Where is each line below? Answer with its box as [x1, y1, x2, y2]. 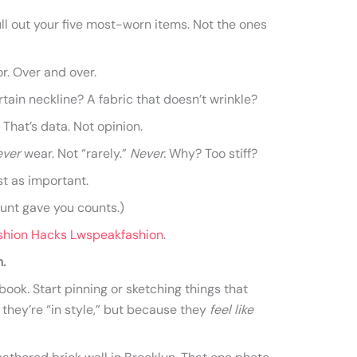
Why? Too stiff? [166, 145, 257, 162]
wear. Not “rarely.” [21, 145, 130, 162]
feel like [210, 301, 253, 318]
